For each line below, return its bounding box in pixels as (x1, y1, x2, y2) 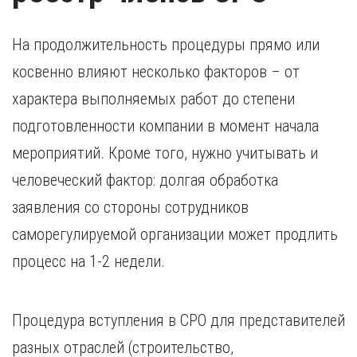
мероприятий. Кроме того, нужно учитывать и (12, 143, 318, 163)
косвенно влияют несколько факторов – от (12, 62, 300, 81)
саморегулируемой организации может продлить (12, 225, 338, 244)
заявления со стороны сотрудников (12, 198, 249, 217)
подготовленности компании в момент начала (12, 116, 319, 135)
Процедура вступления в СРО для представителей (12, 311, 345, 330)
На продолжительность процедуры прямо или (12, 35, 320, 54)
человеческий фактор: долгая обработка (12, 171, 278, 190)
